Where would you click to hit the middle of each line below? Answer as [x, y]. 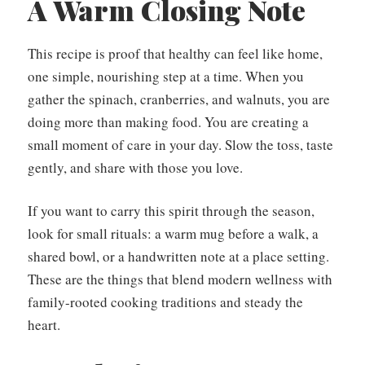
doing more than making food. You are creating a [168, 121]
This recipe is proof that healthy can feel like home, [175, 53]
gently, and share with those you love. [135, 167]
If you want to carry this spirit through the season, [171, 211]
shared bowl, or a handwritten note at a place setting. [178, 257]
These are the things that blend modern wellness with [180, 279]
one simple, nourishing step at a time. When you [166, 76]
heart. [44, 325]
